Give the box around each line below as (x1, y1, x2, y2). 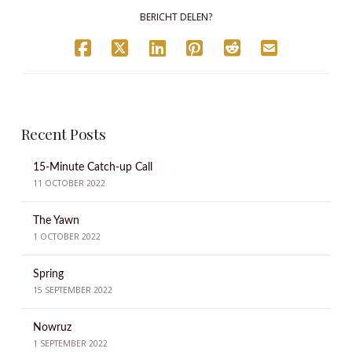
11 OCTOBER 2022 (32, 178, 105, 189)
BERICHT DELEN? (139, 9, 212, 24)
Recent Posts (20, 123, 106, 144)
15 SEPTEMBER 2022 (32, 284, 112, 296)
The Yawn (32, 214, 79, 226)
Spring (32, 267, 64, 280)
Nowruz (32, 321, 71, 333)
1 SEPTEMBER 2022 (32, 337, 108, 349)
